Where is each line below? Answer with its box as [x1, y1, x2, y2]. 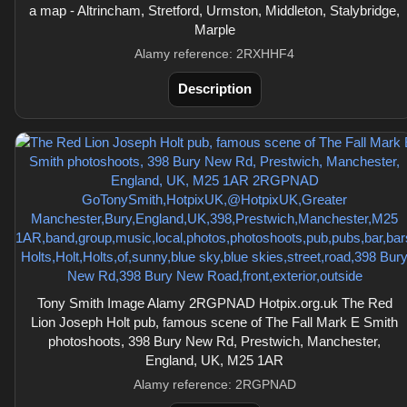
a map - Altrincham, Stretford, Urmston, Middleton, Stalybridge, [29, 3, 400, 18]
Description [177, 81, 252, 96]
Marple [194, 22, 235, 37]
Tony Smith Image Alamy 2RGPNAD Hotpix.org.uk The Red [36, 295, 392, 311]
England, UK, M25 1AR [145, 352, 283, 368]
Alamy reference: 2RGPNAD [133, 377, 296, 392]
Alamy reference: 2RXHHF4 [134, 46, 294, 61]
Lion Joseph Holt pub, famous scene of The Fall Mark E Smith [31, 314, 398, 330]
